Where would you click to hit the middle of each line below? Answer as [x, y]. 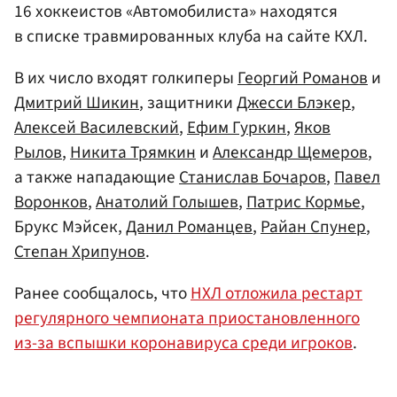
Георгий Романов [303, 78]
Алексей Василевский [97, 127]
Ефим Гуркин [237, 127]
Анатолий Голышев [167, 202]
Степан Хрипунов [80, 251]
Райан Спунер [313, 226]
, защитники [188, 102]
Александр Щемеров [290, 152]
